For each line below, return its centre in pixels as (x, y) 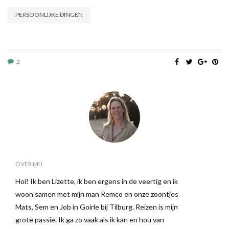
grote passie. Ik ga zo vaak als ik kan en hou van (90, 220)
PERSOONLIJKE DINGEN (49, 15)
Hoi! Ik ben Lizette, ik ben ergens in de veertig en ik (97, 181)
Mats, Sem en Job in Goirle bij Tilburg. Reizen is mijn (97, 207)
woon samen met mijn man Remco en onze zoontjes (97, 194)
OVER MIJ (29, 164)
